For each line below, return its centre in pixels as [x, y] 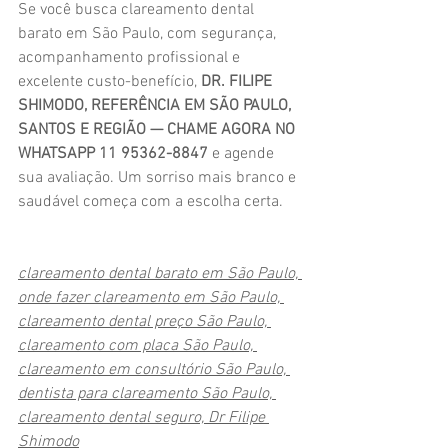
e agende [243, 154]
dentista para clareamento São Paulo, [147, 394]
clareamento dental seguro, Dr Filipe [143, 418]
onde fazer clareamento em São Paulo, [151, 298]
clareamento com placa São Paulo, [137, 346]
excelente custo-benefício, [109, 82]
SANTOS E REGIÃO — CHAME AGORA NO [158, 130]
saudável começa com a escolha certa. [150, 202]
